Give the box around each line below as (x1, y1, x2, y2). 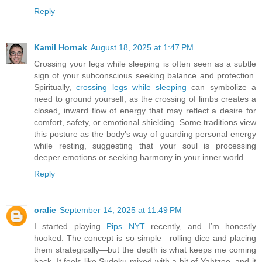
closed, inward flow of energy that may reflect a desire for (34, 105, 256, 115)
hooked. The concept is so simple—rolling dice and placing (34, 233, 256, 243)
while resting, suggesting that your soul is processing (34, 140, 256, 150)
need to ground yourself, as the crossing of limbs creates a (34, 94, 256, 104)
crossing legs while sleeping (76, 82, 187, 92)
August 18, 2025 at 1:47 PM (91, 42, 194, 52)
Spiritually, (34, 82, 77, 92)
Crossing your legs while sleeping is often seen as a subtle (34, 58, 256, 68)
